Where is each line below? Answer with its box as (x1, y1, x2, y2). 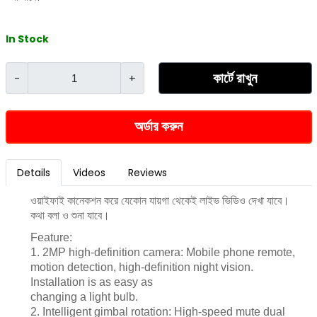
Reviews (127, 165, 167, 180)
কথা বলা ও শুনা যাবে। (30, 209, 110, 221)
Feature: (30, 231, 72, 243)
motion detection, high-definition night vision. (30, 261, 253, 273)
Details (16, 165, 50, 180)
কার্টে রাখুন (213, 68, 258, 88)
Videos (72, 165, 105, 180)
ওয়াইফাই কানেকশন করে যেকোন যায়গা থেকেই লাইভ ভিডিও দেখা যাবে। (30, 195, 289, 207)
